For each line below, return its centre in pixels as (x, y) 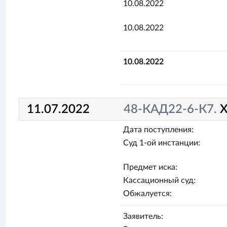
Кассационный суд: (160, 180)
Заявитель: (143, 216)
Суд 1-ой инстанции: (162, 143)
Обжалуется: (148, 194)
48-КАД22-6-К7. (172, 109)
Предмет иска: (150, 167)
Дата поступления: (159, 130)
